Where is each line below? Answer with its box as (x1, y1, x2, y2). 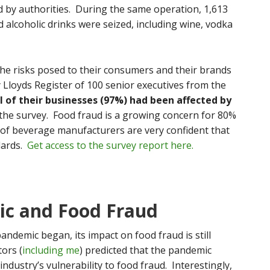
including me (22, 243, 80, 257)
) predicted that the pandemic (80, 243, 212, 257)
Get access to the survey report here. (27, 139, 193, 152)
